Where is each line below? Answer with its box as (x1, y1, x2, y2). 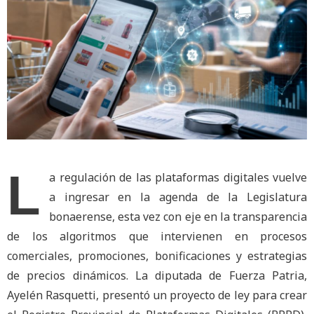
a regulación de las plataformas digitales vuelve (49, 170, 307, 186)
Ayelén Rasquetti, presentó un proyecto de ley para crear (7, 287, 307, 303)
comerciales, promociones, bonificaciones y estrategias (7, 248, 307, 264)
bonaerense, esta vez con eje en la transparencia (49, 209, 307, 225)
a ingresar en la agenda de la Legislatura (49, 189, 307, 205)
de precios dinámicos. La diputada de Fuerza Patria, (7, 268, 307, 284)
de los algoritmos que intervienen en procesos (7, 228, 307, 245)
